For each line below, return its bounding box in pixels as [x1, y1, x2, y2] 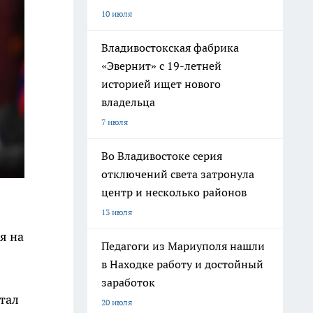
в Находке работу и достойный [101, 257, 263, 271]
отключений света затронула [101, 167, 254, 181]
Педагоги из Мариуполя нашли [101, 239, 265, 253]
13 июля [101, 207, 132, 217]
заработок [101, 275, 155, 289]
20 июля [101, 297, 132, 307]
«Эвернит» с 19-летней [101, 59, 221, 73]
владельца [101, 95, 155, 109]
